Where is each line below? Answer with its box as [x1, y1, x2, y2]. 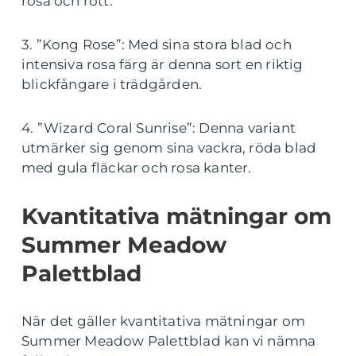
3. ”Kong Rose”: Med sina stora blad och [21, 37, 292, 52]
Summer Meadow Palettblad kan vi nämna [21, 333, 316, 349]
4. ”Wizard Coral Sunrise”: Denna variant [21, 120, 296, 136]
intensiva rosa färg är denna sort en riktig [21, 56, 304, 72]
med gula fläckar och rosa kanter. [21, 160, 252, 176]
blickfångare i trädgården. [21, 76, 203, 92]
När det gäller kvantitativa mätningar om [21, 313, 306, 329]
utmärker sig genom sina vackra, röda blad [21, 140, 317, 156]
